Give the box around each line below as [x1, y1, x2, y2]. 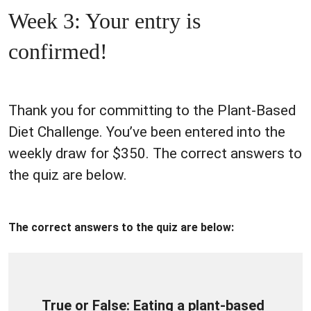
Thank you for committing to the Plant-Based [8, 101, 296, 119]
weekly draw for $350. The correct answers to [8, 144, 302, 162]
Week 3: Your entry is [8, 8, 201, 33]
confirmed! [8, 38, 108, 64]
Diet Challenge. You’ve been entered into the [8, 123, 285, 140]
